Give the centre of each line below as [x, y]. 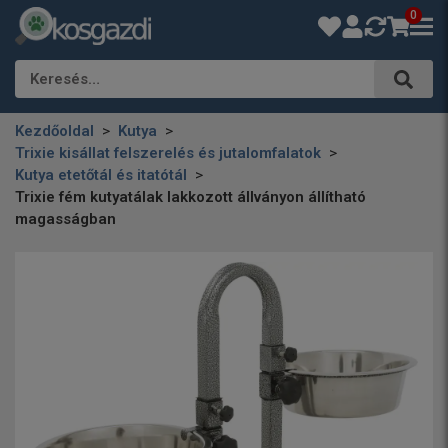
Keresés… [65, 79]
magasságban [65, 219]
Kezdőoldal [54, 131]
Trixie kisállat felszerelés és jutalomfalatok [168, 153]
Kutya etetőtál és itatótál [101, 175]
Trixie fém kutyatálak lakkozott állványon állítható [190, 197]
